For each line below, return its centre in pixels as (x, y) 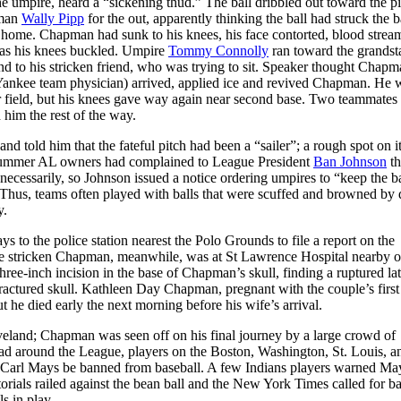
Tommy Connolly (218, 50)
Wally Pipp (53, 18)
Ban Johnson (350, 161)
